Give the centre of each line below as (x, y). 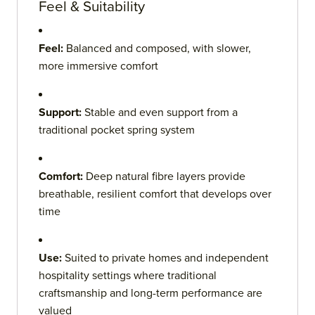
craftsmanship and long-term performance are (150, 294)
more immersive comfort (98, 66)
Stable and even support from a (160, 113)
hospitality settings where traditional (128, 276)
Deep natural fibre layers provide (164, 177)
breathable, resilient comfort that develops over (155, 194)
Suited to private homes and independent (165, 258)
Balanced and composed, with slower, (157, 49)
